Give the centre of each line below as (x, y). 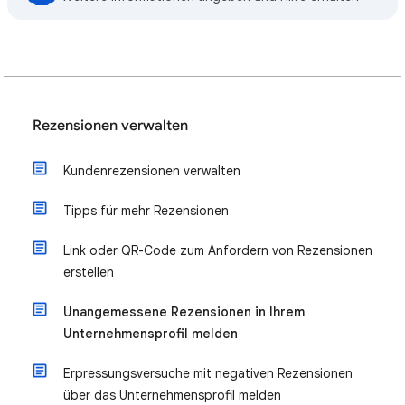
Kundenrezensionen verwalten (152, 171)
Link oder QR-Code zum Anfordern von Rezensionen (218, 250)
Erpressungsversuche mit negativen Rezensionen (208, 373)
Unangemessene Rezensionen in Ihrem (184, 312)
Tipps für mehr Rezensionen (146, 211)
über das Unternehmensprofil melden (172, 395)
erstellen (89, 272)
